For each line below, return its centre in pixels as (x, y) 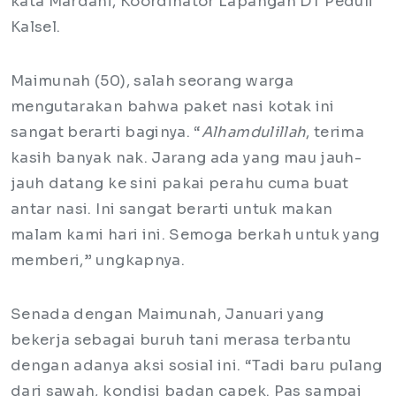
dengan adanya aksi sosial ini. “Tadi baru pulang (197, 366)
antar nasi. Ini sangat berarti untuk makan (172, 209)
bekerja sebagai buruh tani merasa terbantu (181, 340)
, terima (335, 133)
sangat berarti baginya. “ (106, 133)
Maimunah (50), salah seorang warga (152, 81)
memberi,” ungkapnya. (100, 261)
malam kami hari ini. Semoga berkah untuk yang (195, 235)
